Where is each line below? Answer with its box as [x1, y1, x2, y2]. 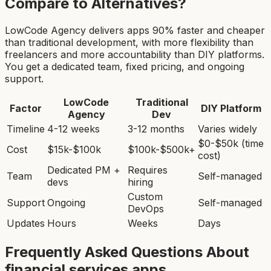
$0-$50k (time [198, 137, 264, 149]
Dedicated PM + [47, 163, 120, 176]
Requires [128, 163, 168, 176]
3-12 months [128, 122, 184, 135]
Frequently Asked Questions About [5, 243, 249, 261]
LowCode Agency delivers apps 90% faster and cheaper [5, 24, 265, 36]
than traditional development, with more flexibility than [5, 36, 253, 48]
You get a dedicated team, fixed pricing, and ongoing [5, 60, 244, 73]
